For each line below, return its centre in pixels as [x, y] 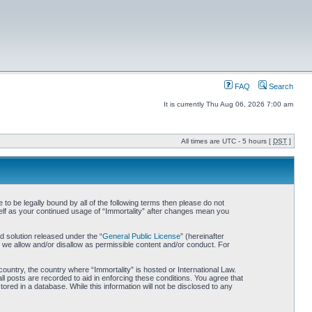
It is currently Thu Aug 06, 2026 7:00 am [228, 104]
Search [280, 86]
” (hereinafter [202, 236]
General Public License [141, 236]
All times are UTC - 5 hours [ [227, 141]
